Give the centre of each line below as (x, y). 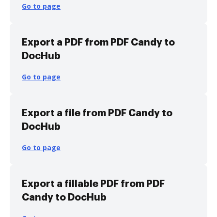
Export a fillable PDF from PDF (93, 184)
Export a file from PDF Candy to (97, 113)
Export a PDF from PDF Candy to (98, 42)
